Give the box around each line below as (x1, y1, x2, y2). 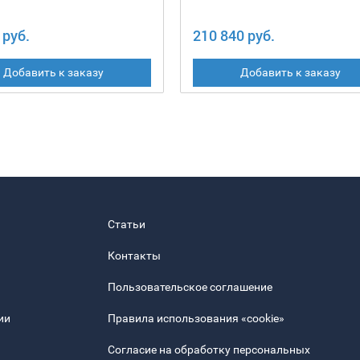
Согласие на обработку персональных (108, 343, 310, 357)
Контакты (108, 249, 161, 263)
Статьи (108, 218, 145, 231)
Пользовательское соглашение (108, 280, 272, 294)
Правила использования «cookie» (108, 312, 284, 325)
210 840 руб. (193, 26, 275, 46)
